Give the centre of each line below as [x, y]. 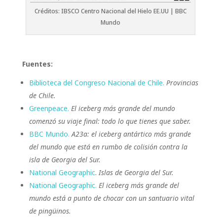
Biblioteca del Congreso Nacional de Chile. [96, 83]
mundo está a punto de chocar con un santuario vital [111, 198]
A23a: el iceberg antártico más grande [131, 134]
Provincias [181, 83]
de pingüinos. [50, 211]
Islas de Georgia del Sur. [136, 172]
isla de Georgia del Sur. [65, 160]
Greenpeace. [49, 108]
